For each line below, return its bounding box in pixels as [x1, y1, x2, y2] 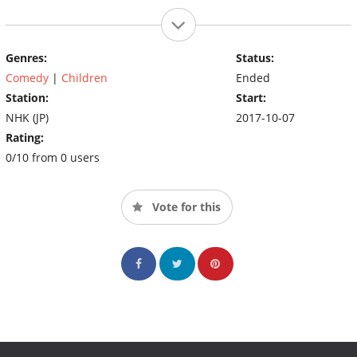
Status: [235, 49, 274, 65]
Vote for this [149, 198, 221, 214]
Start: [235, 89, 266, 105]
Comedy [6, 69, 49, 85]
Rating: [6, 129, 44, 145]
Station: [6, 89, 49, 105]
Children [61, 69, 108, 85]
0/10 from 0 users [6, 149, 100, 165]
